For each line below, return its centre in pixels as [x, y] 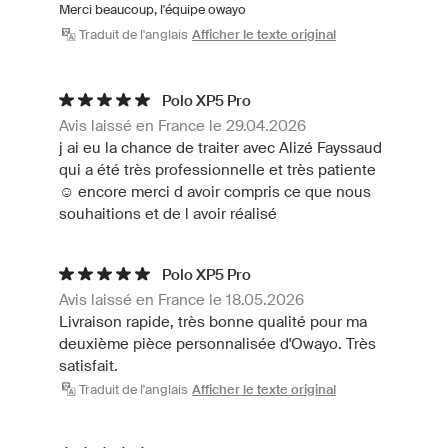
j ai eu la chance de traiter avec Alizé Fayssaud [220, 148]
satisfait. [88, 366]
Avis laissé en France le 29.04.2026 [182, 126]
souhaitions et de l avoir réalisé [168, 214]
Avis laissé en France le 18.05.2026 [181, 300]
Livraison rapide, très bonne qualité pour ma [213, 322]
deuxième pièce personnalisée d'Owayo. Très [217, 344]
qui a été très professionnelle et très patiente [217, 170]
